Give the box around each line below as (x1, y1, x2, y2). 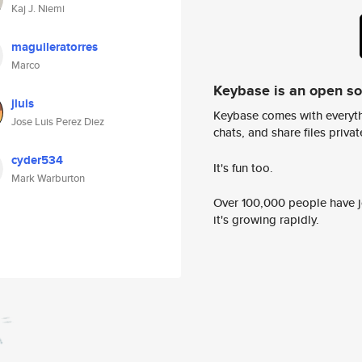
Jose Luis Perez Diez (11, 114, 104, 129)
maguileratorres (11, 38, 98, 56)
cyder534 (11, 151, 63, 169)
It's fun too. (213, 158, 273, 176)
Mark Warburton (11, 170, 85, 186)
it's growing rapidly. (213, 211, 319, 229)
